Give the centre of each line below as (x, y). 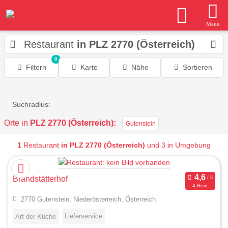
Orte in (17, 123)
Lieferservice (83, 216)
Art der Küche (36, 217)
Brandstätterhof (40, 179)
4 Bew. (200, 185)
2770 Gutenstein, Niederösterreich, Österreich (88, 199)
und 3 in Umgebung (178, 145)
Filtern (36, 67)
